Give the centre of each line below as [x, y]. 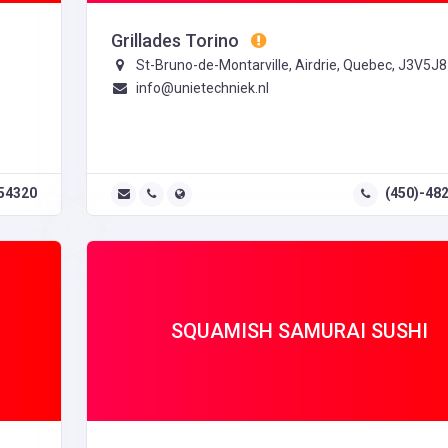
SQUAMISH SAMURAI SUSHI [299, 331]
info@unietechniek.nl [202, 88]
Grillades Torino [177, 41]
